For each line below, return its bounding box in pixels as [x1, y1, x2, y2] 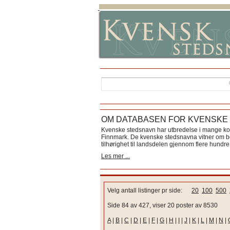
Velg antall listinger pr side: [107, 187, 191, 194]
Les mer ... [101, 152, 130, 160]
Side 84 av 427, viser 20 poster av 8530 [107, 202, 218, 209]
